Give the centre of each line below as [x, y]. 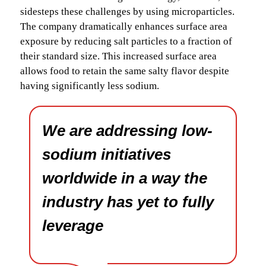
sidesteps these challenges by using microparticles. [127, 11]
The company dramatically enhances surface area [124, 26]
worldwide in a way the [125, 178]
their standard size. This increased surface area [118, 56]
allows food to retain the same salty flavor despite [125, 71]
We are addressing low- [127, 130]
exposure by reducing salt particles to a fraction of [126, 41]
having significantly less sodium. [90, 85]
